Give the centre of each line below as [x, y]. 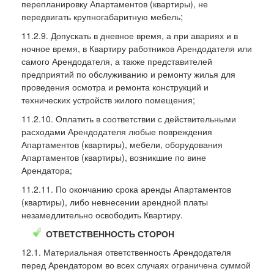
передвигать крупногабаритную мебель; [102, 16]
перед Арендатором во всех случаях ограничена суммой [136, 265]
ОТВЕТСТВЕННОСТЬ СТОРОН [110, 233]
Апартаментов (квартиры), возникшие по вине [114, 157]
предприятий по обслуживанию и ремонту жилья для [128, 74]
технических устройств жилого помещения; [108, 99]
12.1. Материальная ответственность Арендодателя [126, 252]
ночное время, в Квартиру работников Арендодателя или [137, 48]
